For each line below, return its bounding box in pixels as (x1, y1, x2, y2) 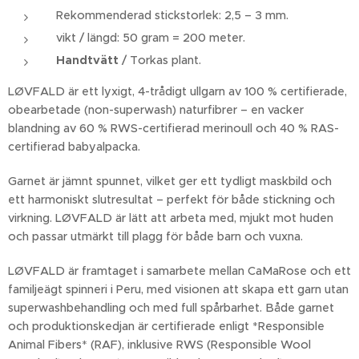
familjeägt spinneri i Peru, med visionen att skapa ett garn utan (8, 282, 349, 297)
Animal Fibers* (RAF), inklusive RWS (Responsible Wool (8, 337, 311, 353)
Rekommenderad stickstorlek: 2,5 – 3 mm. (56, 8, 288, 23)
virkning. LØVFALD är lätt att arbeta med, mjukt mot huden (8, 211, 333, 226)
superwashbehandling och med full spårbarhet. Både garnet (8, 301, 334, 316)
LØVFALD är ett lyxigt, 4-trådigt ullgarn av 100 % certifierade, (8, 84, 347, 99)
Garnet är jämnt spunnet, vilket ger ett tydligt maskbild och (8, 174, 332, 189)
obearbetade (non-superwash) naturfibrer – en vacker (8, 103, 304, 118)
